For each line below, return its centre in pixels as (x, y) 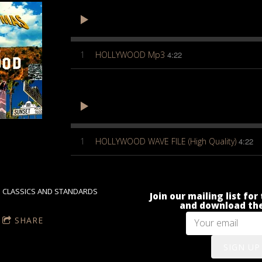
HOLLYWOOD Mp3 (130, 54)
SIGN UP (242, 247)
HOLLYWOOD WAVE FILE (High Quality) (166, 141)
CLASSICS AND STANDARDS (50, 191)
